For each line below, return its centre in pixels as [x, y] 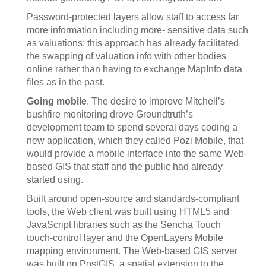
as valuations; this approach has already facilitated [133, 43]
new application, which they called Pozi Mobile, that [135, 140]
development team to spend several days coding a [132, 127]
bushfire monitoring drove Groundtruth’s [110, 114]
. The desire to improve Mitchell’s [156, 101]
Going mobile [57, 101]
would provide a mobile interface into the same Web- [137, 153]
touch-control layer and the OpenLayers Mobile [125, 237]
